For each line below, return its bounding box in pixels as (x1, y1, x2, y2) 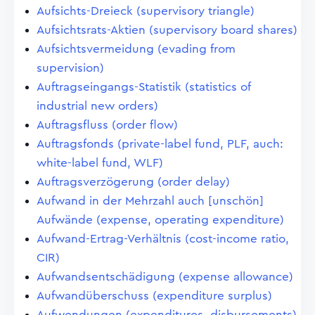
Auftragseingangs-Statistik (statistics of (37, 81, 250, 93)
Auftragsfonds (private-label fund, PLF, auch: (37, 138, 283, 150)
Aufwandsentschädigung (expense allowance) (37, 271, 293, 283)
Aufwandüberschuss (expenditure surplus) (37, 290, 272, 302)
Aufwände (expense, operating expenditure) (37, 214, 284, 226)
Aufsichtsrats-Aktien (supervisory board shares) (37, 24, 297, 36)
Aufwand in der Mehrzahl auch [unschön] (37, 195, 264, 207)
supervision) (37, 62, 104, 74)
